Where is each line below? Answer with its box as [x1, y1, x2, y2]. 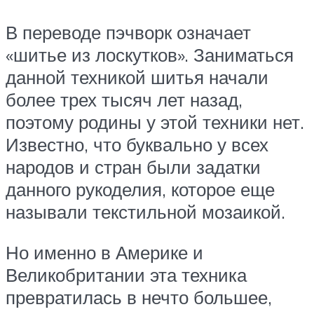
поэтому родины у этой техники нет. [6, 110, 304, 133]
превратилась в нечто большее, [6, 285, 272, 308]
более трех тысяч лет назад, [6, 88, 243, 111]
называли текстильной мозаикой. [6, 200, 285, 223]
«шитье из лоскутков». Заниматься [6, 43, 294, 66]
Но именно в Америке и [6, 240, 203, 264]
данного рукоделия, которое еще [6, 177, 275, 200]
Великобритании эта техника [6, 263, 247, 286]
